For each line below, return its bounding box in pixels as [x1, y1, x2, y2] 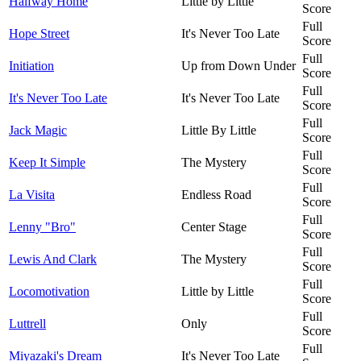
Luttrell [9, 316, 46, 330]
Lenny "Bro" [9, 219, 76, 234]
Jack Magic [9, 122, 67, 137]
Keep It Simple [9, 155, 85, 169]
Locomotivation [9, 284, 89, 298]
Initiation [9, 58, 54, 73]
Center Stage [181, 219, 247, 234]
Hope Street [9, 26, 69, 40]
